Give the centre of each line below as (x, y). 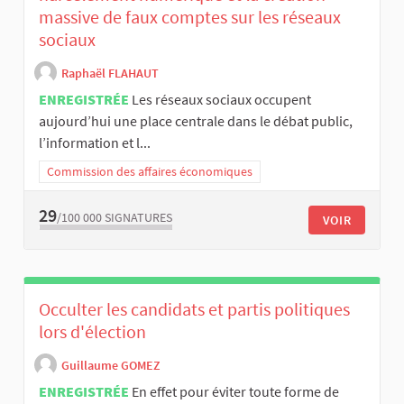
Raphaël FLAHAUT (110, 73)
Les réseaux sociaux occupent (221, 99)
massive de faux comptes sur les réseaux (190, 16)
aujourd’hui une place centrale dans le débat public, (196, 120)
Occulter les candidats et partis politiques (194, 308)
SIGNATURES (138, 218)
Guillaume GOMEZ (111, 366)
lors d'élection (92, 331)
